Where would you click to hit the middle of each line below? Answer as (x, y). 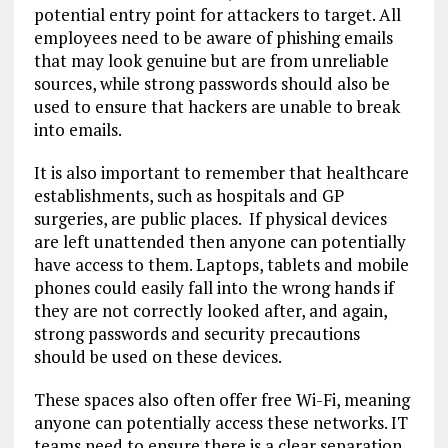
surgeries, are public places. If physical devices (210, 219)
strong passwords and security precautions (196, 334)
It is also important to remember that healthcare (221, 173)
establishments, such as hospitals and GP (188, 196)
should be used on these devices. (157, 357)
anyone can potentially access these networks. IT (220, 423)
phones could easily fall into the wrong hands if (213, 288)
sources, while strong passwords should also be (211, 84)
